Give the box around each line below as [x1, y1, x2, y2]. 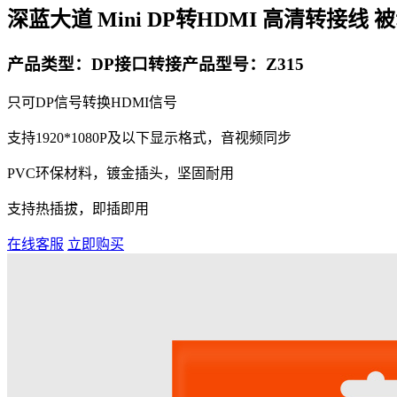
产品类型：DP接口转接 [7, 54, 182, 74]
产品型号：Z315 [182, 54, 304, 74]
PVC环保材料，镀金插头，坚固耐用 [7, 166, 234, 182]
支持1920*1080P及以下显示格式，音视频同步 [7, 130, 292, 146]
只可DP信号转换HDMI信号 [7, 95, 181, 111]
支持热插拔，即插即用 [7, 201, 149, 217]
